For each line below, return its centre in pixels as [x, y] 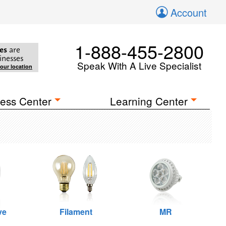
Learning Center [149, 101]
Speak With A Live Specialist [139, 65]
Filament [76, 212]
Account [189, 12]
